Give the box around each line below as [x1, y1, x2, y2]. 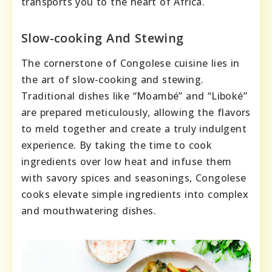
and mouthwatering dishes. [21, 204, 156, 218]
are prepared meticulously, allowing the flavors [21, 106, 251, 120]
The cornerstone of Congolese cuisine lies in [21, 56, 240, 70]
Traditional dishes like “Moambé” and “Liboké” [21, 89, 247, 103]
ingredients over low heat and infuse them [21, 155, 232, 169]
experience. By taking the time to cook [21, 138, 212, 152]
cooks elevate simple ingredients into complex [21, 188, 248, 202]
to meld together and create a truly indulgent [21, 122, 246, 136]
